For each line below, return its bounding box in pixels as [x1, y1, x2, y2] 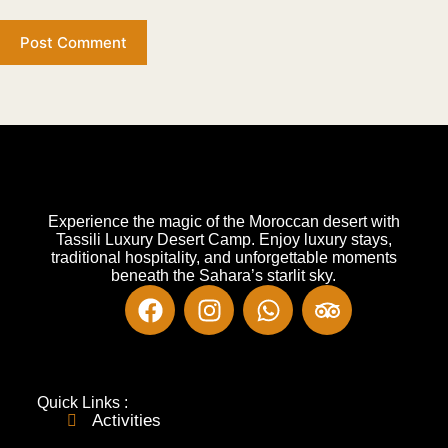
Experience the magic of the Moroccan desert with [47, 213, 400, 231]
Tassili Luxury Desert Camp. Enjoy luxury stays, [55, 231, 392, 249]
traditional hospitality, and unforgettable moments [50, 249, 397, 267]
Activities [91, 411, 161, 431]
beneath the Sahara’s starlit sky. [111, 267, 337, 285]
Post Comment [20, 33, 127, 53]
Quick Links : [36, 394, 128, 412]
